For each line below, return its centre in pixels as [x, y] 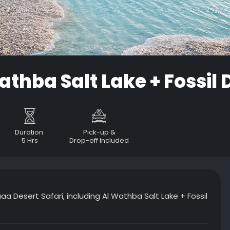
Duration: [30, 132]
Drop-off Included [99, 140]
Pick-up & [99, 132]
